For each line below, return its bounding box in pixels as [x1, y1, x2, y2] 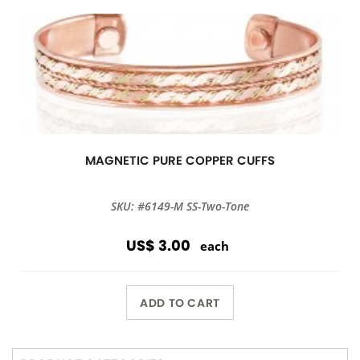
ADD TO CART [140, 294, 220, 311]
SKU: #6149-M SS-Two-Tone [111, 198, 249, 214]
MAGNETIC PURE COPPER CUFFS [85, 152, 275, 169]
